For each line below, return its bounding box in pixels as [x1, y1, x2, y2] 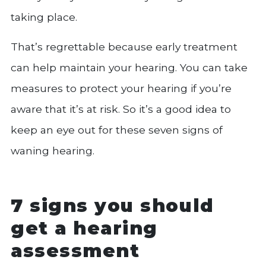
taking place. [11, 11, 77, 24]
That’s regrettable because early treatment [11, 40, 237, 53]
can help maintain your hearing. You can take [11, 61, 248, 74]
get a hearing [11, 217, 158, 240]
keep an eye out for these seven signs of [11, 123, 223, 137]
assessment [11, 239, 140, 262]
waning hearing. [11, 144, 94, 157]
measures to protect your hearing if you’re [11, 82, 232, 95]
